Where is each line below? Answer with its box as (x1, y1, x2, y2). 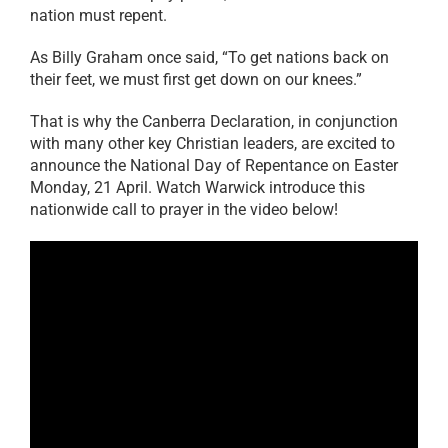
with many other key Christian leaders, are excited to (29, 133, 395, 153)
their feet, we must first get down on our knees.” (29, 69, 362, 89)
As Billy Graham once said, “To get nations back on (29, 47, 389, 67)
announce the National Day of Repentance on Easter (29, 155, 398, 175)
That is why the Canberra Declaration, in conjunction (29, 111, 398, 131)
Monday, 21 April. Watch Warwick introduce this (29, 177, 365, 197)
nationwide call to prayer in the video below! (29, 199, 338, 219)
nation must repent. (29, 5, 167, 25)
